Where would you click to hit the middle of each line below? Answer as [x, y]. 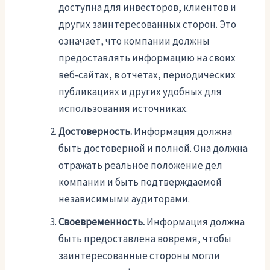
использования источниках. [124, 109]
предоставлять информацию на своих [147, 58]
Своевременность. [102, 222]
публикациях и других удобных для [140, 92]
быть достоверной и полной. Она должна [153, 149]
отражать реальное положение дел [141, 165]
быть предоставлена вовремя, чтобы [145, 239]
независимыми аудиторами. [124, 199]
